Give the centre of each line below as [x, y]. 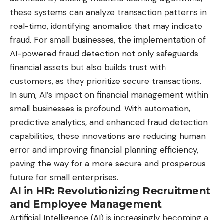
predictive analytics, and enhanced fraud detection [109, 123]
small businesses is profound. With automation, [100, 109]
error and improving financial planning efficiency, [104, 150]
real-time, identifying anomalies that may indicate [106, 26]
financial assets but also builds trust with [88, 68]
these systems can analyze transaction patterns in [108, 13]
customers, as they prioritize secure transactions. [106, 81]
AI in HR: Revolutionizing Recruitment [110, 191]
